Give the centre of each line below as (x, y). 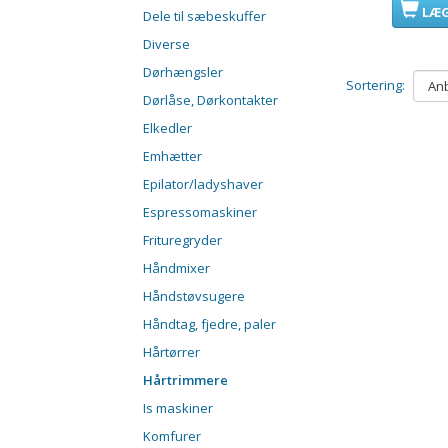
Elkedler (167, 128)
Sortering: (375, 84)
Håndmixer (176, 268)
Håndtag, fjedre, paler (209, 324)
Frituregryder (182, 240)
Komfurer (172, 436)
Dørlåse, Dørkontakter (210, 100)
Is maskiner (178, 408)
